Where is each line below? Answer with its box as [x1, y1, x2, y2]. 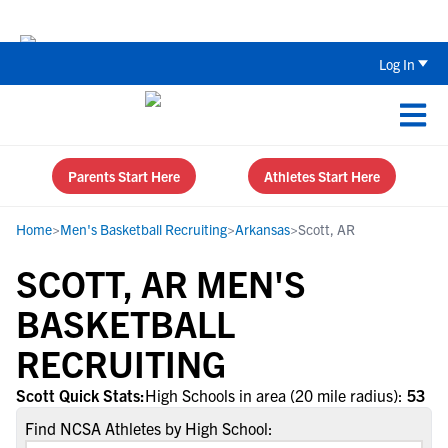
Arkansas [235, 220, 290, 238]
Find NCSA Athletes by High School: [25, 418, 273, 438]
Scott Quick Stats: [16, 385, 145, 405]
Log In [379, 54, 415, 73]
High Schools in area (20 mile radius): [145, 385, 407, 405]
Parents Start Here [68, 167, 180, 185]
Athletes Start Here [264, 167, 380, 185]
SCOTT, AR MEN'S [16, 260, 306, 305]
